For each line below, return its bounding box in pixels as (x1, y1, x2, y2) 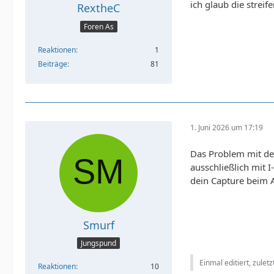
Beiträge (38, 58, 67, 69)
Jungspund (81, 238, 116, 249)
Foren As (83, 21, 114, 32)
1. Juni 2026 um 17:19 (190, 122, 263, 133)
